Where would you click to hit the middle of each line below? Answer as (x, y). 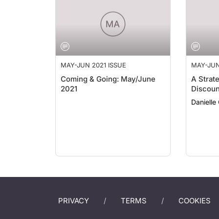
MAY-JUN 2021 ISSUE (94, 55)
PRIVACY (74, 201)
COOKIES (195, 201)
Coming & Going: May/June (108, 69)
